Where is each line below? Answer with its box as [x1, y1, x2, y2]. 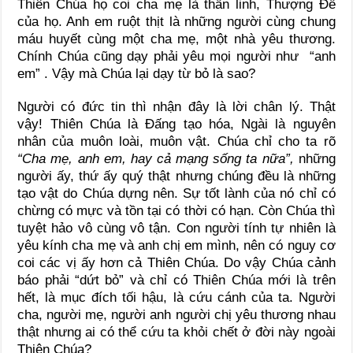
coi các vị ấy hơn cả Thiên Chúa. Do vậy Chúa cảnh [17, 255, 336, 270]
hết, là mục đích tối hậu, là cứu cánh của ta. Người [17, 289, 336, 305]
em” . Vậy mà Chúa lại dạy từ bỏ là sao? [17, 65, 256, 81]
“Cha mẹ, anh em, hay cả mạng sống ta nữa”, [17, 150, 294, 166]
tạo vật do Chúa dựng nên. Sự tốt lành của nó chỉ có [17, 185, 336, 201]
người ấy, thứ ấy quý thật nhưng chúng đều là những [17, 168, 336, 184]
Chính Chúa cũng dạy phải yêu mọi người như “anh [17, 48, 336, 64]
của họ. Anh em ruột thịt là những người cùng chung [17, 13, 336, 29]
